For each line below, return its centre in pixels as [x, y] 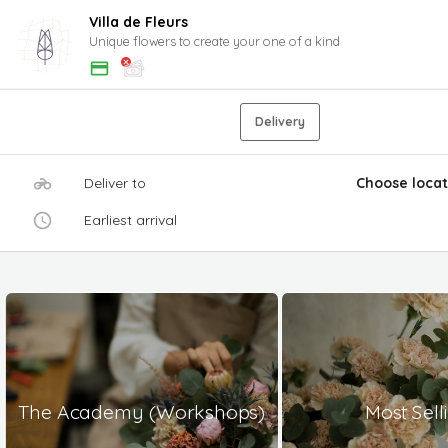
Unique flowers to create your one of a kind [214, 40]
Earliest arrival [130, 219]
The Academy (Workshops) [142, 411]
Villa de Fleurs [138, 21]
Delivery [280, 121]
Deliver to [115, 182]
